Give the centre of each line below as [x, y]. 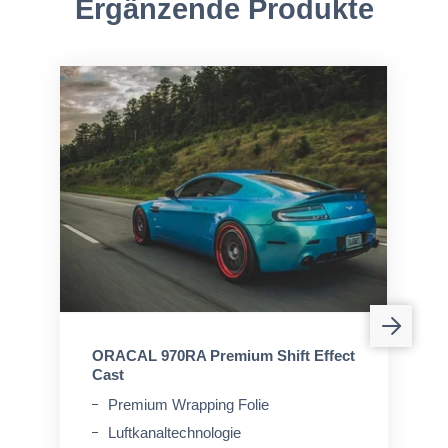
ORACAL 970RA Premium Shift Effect [223, 355]
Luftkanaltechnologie [174, 432]
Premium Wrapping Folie [188, 404]
